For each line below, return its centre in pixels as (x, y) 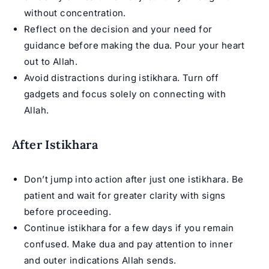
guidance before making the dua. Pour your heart (134, 46)
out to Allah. (51, 62)
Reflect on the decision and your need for (118, 29)
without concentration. (75, 13)
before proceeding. (68, 212)
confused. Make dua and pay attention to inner (128, 244)
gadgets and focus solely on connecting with (125, 94)
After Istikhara (55, 145)
